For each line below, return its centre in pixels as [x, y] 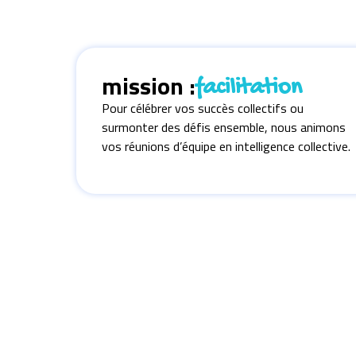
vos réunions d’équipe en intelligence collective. [226, 146]
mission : [149, 86]
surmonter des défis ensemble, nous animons [224, 127]
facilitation [249, 89]
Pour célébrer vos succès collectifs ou [203, 108]
